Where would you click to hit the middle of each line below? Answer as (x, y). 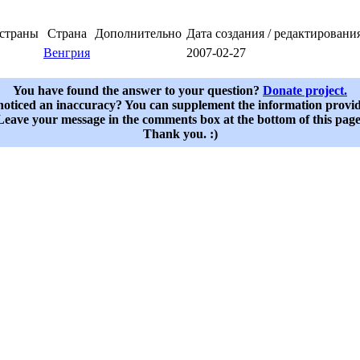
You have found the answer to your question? (138, 91)
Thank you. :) (180, 134)
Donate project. (305, 91)
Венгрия (67, 53)
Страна (67, 34)
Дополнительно (138, 34)
